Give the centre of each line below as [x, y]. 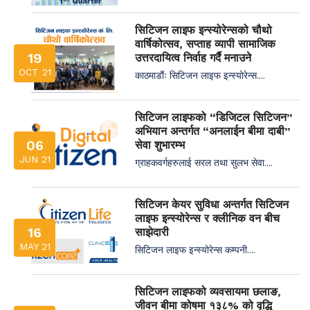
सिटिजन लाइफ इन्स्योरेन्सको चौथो [203, 30]
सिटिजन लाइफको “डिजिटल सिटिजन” [214, 117]
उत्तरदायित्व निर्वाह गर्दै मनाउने [193, 57]
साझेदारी [152, 232]
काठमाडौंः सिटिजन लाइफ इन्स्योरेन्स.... [200, 75]
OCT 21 [35, 72]
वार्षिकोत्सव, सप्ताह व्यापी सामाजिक [205, 44]
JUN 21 [35, 159]
